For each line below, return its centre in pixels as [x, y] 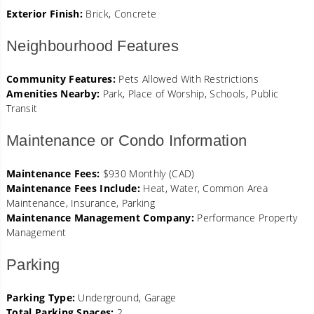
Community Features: [61, 78]
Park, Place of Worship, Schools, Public [189, 93]
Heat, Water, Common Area [204, 188]
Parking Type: [41, 297]
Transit [22, 108]
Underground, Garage [126, 297]
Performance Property [246, 217]
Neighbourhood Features [93, 46]
